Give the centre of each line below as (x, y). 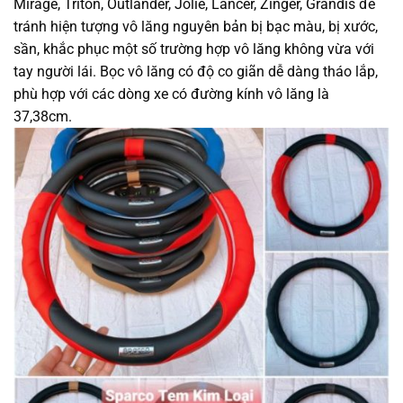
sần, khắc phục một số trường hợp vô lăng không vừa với (194, 49)
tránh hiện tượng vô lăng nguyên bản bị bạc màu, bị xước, (196, 26)
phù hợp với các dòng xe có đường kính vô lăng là (171, 94)
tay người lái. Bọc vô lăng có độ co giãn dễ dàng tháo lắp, (196, 71)
